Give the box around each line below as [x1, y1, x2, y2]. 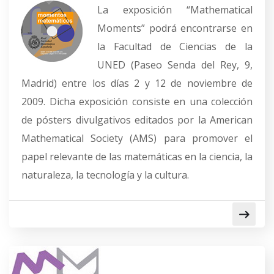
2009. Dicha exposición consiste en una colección [21, 95, 253, 108]
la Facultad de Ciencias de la [97, 40, 253, 53]
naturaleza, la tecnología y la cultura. [21, 168, 189, 182]
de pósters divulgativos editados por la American [21, 113, 253, 127]
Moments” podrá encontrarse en [97, 21, 253, 35]
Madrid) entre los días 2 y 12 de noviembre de [21, 76, 253, 90]
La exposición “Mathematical [97, 3, 253, 17]
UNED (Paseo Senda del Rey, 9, [97, 58, 253, 72]
